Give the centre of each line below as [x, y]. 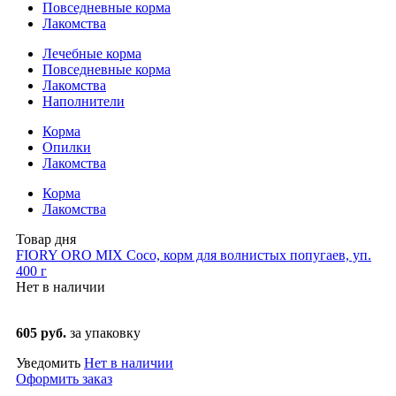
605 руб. [43, 333]
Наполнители [84, 102]
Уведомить [50, 363]
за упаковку [105, 333]
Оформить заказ [64, 379]
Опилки [67, 148]
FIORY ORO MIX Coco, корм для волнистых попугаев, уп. [194, 255]
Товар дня [46, 240]
